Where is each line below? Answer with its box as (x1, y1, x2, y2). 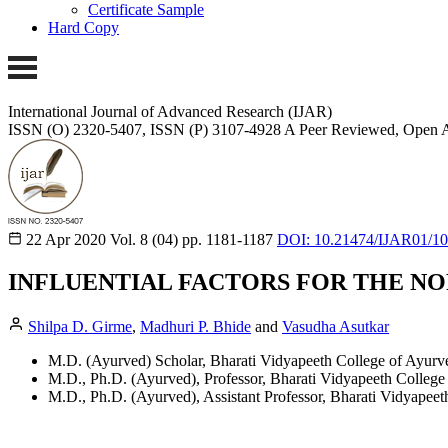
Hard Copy (48, 19, 119, 37)
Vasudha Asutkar (282, 317, 389, 335)
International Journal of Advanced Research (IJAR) (8, 102, 332, 120)
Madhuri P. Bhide (140, 317, 251, 335)
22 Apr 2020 (26, 230, 106, 248)
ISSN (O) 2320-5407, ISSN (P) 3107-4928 (8, 120, 281, 138)
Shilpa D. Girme (28, 317, 132, 335)
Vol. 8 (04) (110, 230, 178, 248)
